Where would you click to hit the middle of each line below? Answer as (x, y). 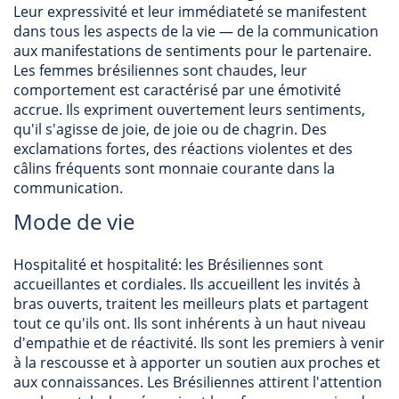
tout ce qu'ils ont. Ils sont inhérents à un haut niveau (190, 323)
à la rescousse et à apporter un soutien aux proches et (197, 362)
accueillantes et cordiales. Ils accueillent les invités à (187, 284)
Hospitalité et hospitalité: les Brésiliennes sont (168, 265)
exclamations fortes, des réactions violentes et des (183, 149)
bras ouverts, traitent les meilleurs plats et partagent (191, 304)
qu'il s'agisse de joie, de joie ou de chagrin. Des (170, 129)
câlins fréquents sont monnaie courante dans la (174, 168)
